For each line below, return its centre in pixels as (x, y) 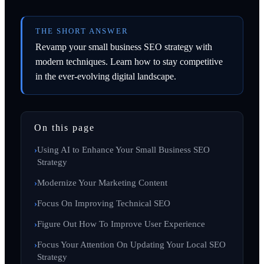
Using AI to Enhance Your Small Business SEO (123, 149)
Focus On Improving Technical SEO (103, 203)
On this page (64, 127)
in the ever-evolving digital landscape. (105, 76)
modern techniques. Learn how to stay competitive (129, 61)
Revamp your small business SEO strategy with (123, 47)
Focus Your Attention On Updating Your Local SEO (131, 244)
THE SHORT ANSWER (82, 31)
